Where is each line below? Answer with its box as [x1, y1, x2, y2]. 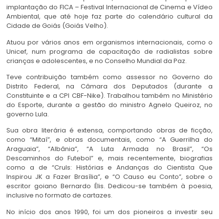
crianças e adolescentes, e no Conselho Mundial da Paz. [6, 56, 187, 66]
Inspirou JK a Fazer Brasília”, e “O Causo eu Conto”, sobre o [6, 172, 213, 182]
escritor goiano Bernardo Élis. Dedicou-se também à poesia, [6, 181, 213, 191]
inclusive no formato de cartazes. [6, 191, 112, 200]
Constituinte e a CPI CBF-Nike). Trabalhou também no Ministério [6, 90, 213, 100]
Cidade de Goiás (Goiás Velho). [6, 21, 108, 31]
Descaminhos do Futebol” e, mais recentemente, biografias [6, 153, 213, 163]
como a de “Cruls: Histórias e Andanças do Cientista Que [6, 163, 213, 173]
